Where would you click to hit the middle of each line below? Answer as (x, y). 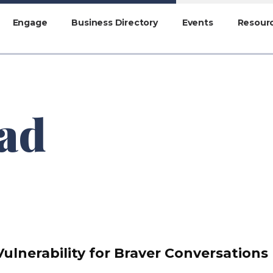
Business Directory (115, 22)
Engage (30, 22)
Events (197, 22)
